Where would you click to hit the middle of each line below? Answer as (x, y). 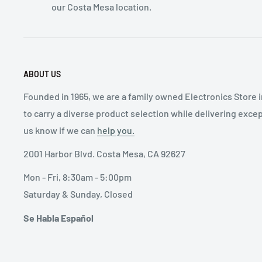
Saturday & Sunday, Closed (78, 194)
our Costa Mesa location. (101, 7)
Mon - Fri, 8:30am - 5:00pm (77, 177)
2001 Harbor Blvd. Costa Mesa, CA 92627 (104, 154)
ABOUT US (42, 74)
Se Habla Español (58, 218)
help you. (116, 130)
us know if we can (60, 130)
